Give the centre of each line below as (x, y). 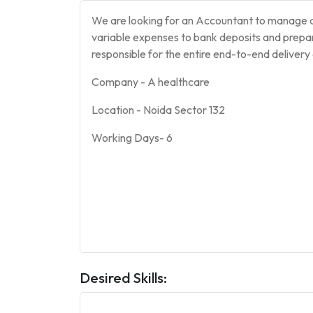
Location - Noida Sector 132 (158, 110)
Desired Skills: (123, 278)
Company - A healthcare (152, 82)
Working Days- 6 (132, 138)
